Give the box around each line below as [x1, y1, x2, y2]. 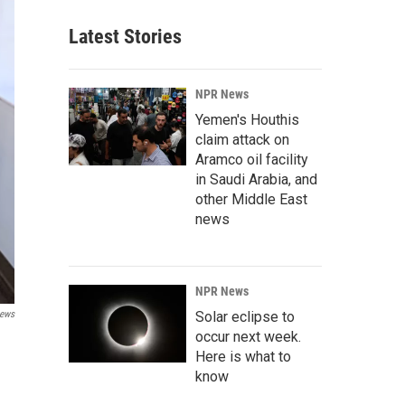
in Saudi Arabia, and [195, 171, 317, 188]
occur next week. [195, 328, 301, 345]
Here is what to [195, 348, 291, 365]
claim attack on [195, 131, 289, 148]
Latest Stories [69, 25, 182, 48]
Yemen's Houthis [195, 111, 299, 128]
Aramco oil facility [195, 151, 308, 168]
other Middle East [195, 191, 307, 208]
